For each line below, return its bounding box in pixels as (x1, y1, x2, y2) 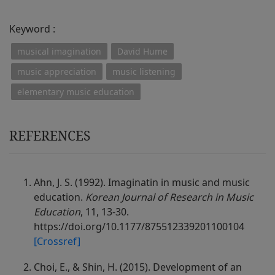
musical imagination (17, 45, 101, 57)
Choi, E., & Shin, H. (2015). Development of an (34, 260, 242, 274)
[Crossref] (34, 234, 80, 248)
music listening (112, 66, 176, 77)
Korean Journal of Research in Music (85, 190, 254, 204)
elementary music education (17, 86, 134, 98)
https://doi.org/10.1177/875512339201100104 (34, 220, 244, 233)
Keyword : (9, 22, 55, 36)
